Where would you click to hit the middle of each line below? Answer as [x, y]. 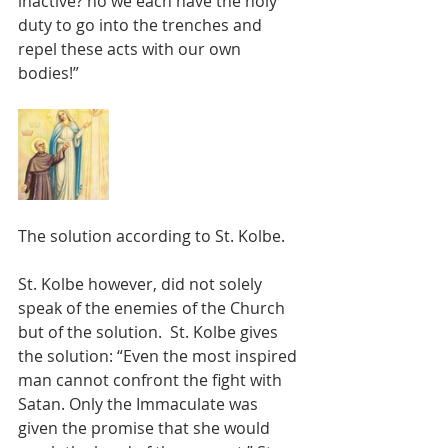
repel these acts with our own [131, 49]
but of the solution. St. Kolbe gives [150, 332]
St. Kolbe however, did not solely [142, 284]
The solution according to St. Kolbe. [151, 236]
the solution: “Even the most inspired [159, 356]
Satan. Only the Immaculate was [140, 404]
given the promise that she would [146, 428]
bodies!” [48, 73]
